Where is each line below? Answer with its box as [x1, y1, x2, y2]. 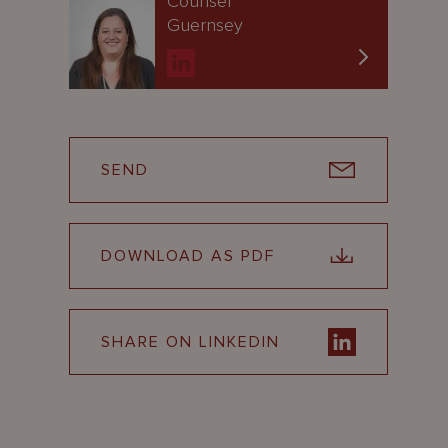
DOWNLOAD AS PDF [100, 246, 275, 266]
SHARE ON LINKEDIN [100, 332, 280, 352]
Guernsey [166, 14, 243, 36]
